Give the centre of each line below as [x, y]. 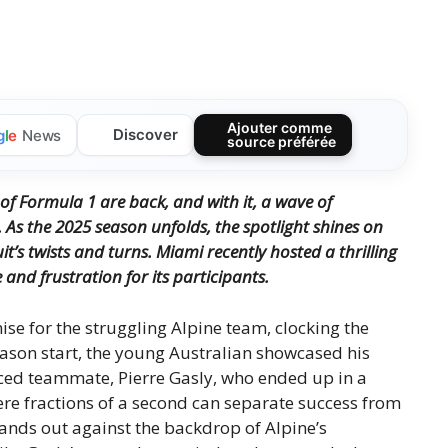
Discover [145, 135]
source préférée [282, 142]
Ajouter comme [280, 128]
